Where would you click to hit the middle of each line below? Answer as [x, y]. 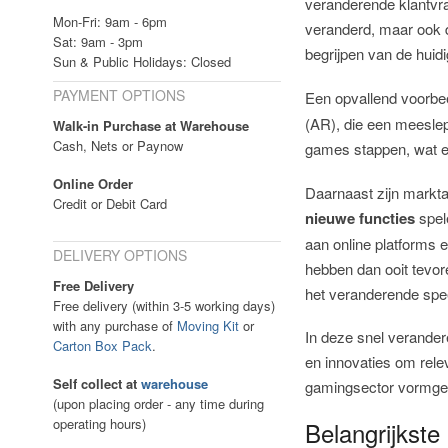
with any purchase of [114, 326]
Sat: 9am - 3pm [97, 42]
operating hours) [99, 424]
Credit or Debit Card [109, 204]
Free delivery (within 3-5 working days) [163, 306]
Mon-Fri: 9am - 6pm [109, 22]
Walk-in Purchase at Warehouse [150, 126]
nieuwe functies [360, 218]
